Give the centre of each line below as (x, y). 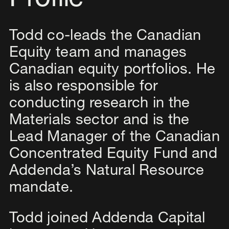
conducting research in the (99, 104)
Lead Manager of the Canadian (114, 138)
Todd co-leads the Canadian (105, 37)
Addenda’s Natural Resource (107, 172)
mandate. (41, 189)
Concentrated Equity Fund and (113, 155)
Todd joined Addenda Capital (107, 219)
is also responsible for (84, 87)
